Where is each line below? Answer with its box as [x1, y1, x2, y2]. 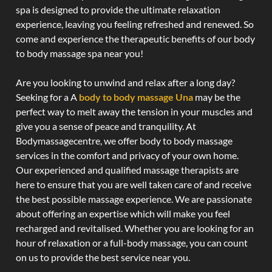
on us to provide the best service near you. [16, 251, 190, 263]
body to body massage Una [79, 91, 193, 103]
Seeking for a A [16, 91, 79, 103]
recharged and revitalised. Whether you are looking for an [16, 222, 254, 234]
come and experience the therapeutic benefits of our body [16, 33, 255, 44]
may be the [195, 91, 240, 103]
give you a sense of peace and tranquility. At [16, 120, 196, 132]
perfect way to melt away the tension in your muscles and [16, 106, 253, 117]
